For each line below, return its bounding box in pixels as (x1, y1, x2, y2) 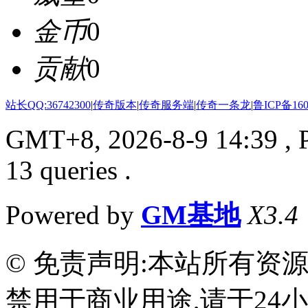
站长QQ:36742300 (5, 99, 91, 111)
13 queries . (5, 155, 131, 186)
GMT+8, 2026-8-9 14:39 (5, 124, 278, 155)
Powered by (5, 200, 141, 230)
